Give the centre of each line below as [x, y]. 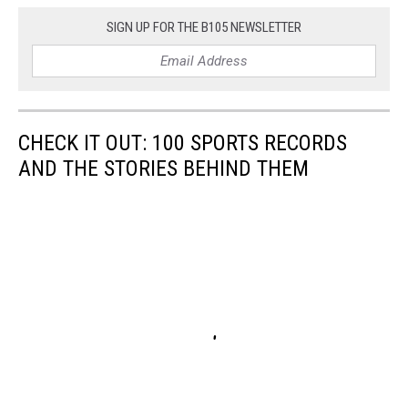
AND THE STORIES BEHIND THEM [163, 168]
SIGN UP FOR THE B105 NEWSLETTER [204, 27]
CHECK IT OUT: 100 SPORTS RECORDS [183, 143]
